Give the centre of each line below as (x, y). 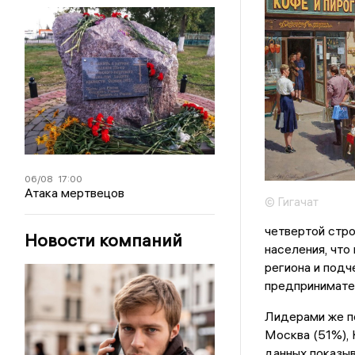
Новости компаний (104, 240)
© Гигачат (291, 202)
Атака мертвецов (75, 193)
